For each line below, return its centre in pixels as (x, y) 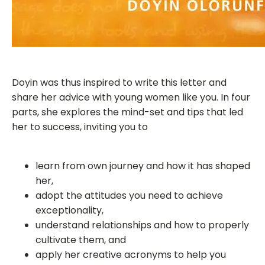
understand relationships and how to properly (142, 225)
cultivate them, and (81, 240)
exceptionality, (70, 210)
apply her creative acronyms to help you (131, 255)
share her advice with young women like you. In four (131, 97)
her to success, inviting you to (80, 127)
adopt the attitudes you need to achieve (129, 195)
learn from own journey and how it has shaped (143, 166)
